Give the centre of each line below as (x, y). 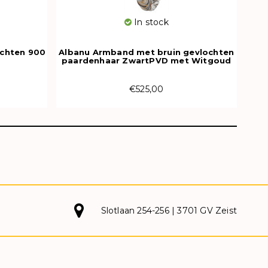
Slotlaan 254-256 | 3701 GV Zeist (169, 210)
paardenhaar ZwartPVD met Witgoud (147, 60)
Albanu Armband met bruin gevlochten (147, 52)
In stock (150, 22)
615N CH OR (146, 68)
